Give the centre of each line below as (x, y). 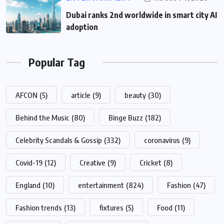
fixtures (111, 208)
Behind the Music (42, 118)
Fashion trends (39, 208)
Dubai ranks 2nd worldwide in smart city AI (141, 15)
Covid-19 (29, 163)
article (81, 95)
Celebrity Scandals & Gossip (59, 140)
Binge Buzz (126, 118)
